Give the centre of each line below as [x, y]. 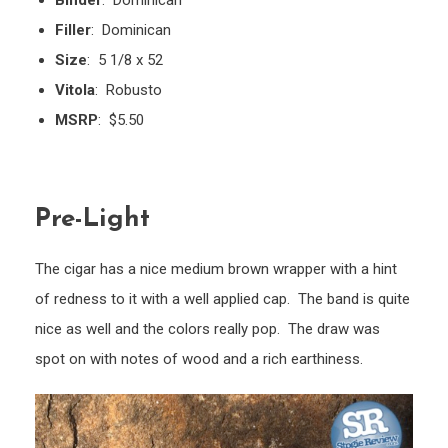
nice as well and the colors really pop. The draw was [207, 329]
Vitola [75, 90]
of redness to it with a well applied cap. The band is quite [222, 299]
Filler [73, 30]
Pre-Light [92, 220]
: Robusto [128, 90]
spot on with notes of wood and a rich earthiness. [199, 359]
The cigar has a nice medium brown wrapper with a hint [216, 269]
